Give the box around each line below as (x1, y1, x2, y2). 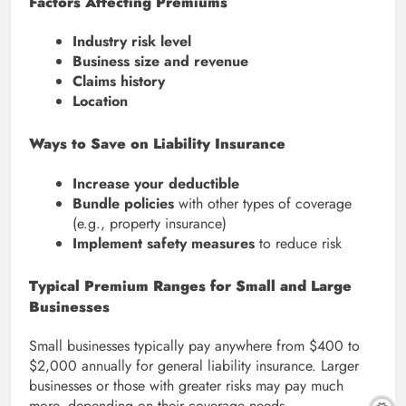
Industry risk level (72, 31, 191, 53)
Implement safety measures (72, 232, 255, 254)
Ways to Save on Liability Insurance (29, 133, 285, 155)
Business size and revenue (72, 51, 248, 72)
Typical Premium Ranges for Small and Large (29, 275, 352, 296)
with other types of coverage (174, 192, 352, 214)
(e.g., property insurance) (72, 212, 227, 234)
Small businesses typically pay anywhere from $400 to (29, 334, 360, 356)
